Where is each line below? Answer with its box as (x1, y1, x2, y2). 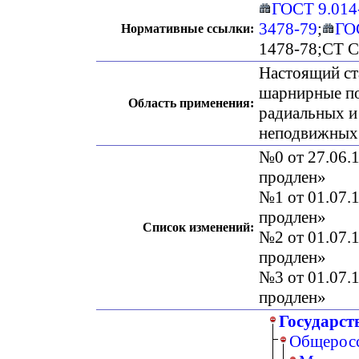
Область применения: (128, 95, 254, 110)
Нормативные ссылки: (121, 21, 254, 35)
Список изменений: (143, 220, 254, 234)
